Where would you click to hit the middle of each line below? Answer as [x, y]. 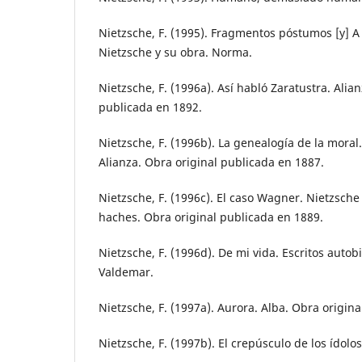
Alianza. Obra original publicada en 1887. [211, 162]
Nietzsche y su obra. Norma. [175, 53]
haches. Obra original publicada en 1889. [211, 217]
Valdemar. [126, 272]
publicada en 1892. [150, 107]
